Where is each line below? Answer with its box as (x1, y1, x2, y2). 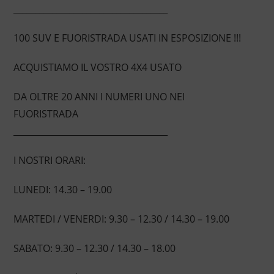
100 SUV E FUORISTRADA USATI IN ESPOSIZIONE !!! (13, 31, 241, 45)
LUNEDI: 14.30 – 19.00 (13, 183, 112, 197)
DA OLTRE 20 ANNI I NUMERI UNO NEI (13, 90, 185, 104)
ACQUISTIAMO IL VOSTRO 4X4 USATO (13, 61, 182, 75)
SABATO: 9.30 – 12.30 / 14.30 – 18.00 (13, 242, 176, 256)
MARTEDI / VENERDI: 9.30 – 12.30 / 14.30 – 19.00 (13, 212, 229, 226)
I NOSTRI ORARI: (13, 154, 86, 168)
